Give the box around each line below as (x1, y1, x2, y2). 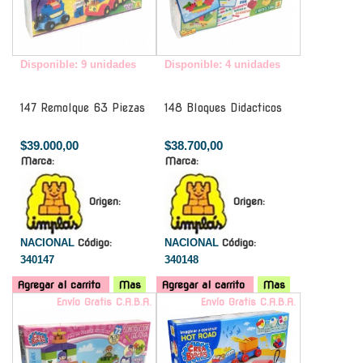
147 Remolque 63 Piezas (20, 100, 145, 114)
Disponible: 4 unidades (164, 58, 280, 70)
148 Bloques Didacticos (164, 100, 282, 114)
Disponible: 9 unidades (20, 58, 136, 70)
